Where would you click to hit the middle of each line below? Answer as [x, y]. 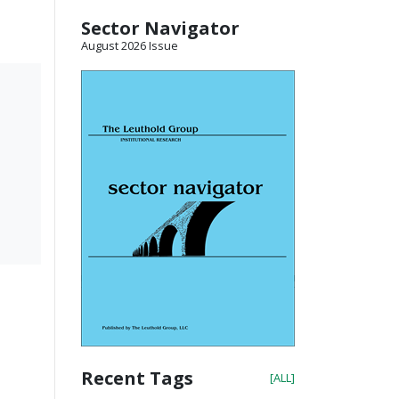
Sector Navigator [160, 28]
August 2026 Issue [130, 45]
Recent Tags [137, 378]
